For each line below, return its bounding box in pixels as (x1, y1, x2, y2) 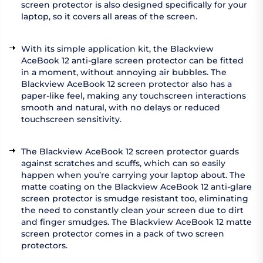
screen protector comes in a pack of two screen (21, 228, 224, 240)
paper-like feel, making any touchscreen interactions (21, 90, 246, 102)
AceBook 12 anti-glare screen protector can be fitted (21, 55, 244, 66)
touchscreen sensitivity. (21, 114, 122, 125)
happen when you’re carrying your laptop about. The (21, 170, 245, 181)
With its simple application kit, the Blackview (21, 43, 214, 55)
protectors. (21, 240, 70, 251)
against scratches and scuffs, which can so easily (21, 158, 225, 169)
